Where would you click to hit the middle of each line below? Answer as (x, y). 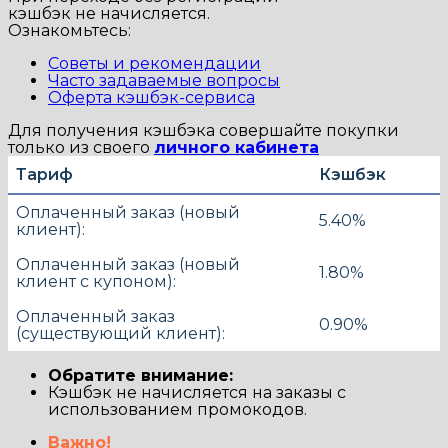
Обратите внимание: (140, 376)
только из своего (81, 148)
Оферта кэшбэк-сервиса (151, 98)
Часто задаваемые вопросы (164, 81)
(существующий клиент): (120, 334)
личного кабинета (236, 148)
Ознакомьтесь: (69, 31)
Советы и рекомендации (154, 64)
